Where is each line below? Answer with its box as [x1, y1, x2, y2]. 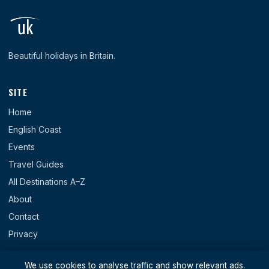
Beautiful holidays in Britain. [8, 50, 115, 61]
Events [8, 142, 35, 153]
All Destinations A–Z [8, 177, 85, 187]
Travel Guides [8, 159, 64, 170]
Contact [8, 211, 39, 222]
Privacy [8, 229, 38, 240]
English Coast [8, 124, 61, 135]
